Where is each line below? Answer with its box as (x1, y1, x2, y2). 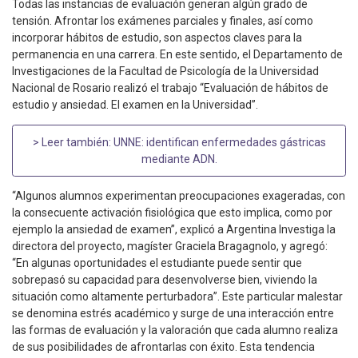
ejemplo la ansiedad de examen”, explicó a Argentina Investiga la (12, 223, 336, 237)
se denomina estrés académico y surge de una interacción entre (12, 307, 334, 320)
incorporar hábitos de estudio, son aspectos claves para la (12, 31, 302, 45)
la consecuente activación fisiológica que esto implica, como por (12, 206, 332, 220)
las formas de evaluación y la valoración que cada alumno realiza (12, 324, 338, 337)
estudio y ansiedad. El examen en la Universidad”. (12, 98, 258, 112)
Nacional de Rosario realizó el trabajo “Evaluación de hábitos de (12, 82, 328, 95)
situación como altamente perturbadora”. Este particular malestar (12, 290, 343, 304)
